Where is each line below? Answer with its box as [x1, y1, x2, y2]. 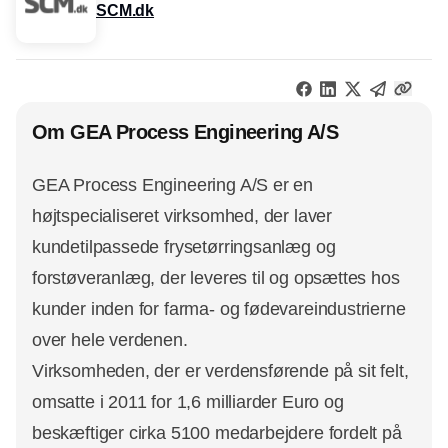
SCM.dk [96, 2, 155, 20]
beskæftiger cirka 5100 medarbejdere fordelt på [32, 422, 402, 443]
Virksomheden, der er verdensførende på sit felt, [32, 360, 409, 381]
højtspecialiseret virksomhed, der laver [32, 205, 332, 226]
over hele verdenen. [32, 329, 188, 350]
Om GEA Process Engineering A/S [32, 120, 338, 143]
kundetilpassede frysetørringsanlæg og [32, 236, 336, 257]
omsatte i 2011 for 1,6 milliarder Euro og [32, 391, 344, 412]
